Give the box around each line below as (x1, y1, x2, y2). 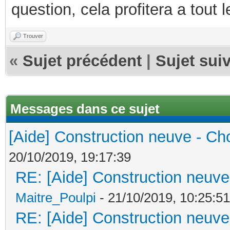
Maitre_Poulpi (15, 189, 96, 205)
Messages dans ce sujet (10, 101, 160, 117)
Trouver (23, 32, 43, 39)
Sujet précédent (23, 51, 142, 70)
